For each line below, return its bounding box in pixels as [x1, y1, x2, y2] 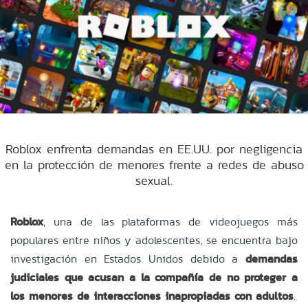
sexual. [135, 171, 173, 189]
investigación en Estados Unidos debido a [10, 250, 245, 267]
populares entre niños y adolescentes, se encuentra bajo [10, 232, 298, 248]
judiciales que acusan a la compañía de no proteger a [10, 269, 298, 285]
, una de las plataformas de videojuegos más [43, 213, 298, 230]
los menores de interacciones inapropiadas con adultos [10, 287, 294, 304]
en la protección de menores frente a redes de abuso [4, 155, 304, 173]
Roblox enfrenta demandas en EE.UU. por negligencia [5, 140, 302, 157]
